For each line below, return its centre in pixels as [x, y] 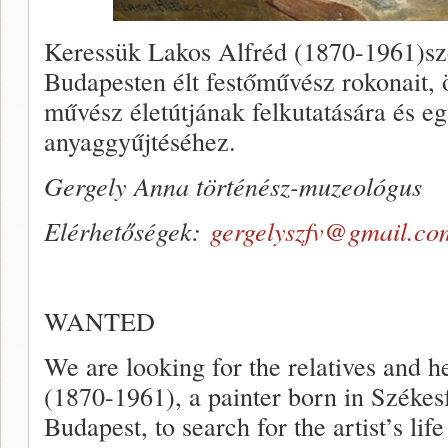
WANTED [99, 320]
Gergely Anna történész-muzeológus [233, 185]
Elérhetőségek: [127, 230]
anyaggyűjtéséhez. [140, 140]
